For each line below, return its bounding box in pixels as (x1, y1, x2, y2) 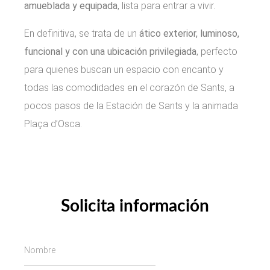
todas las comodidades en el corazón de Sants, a (24, 81, 234, 93)
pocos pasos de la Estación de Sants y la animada (24, 99, 238, 111)
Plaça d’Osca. (24, 118, 82, 130)
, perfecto (196, 45, 237, 57)
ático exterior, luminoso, (139, 27, 239, 39)
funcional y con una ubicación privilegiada (24, 45, 196, 57)
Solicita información (61, 197, 209, 215)
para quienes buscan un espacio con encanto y (24, 63, 224, 75)
